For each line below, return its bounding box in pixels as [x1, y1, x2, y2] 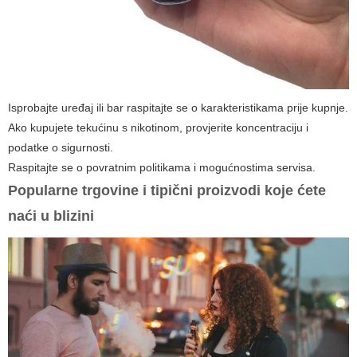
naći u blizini [8, 208, 94, 225]
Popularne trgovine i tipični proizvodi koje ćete [8, 182, 326, 199]
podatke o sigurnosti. [8, 141, 113, 155]
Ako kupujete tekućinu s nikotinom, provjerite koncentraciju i [8, 121, 308, 135]
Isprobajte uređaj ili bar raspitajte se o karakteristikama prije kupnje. [8, 101, 348, 115]
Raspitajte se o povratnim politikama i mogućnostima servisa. [8, 161, 316, 175]
